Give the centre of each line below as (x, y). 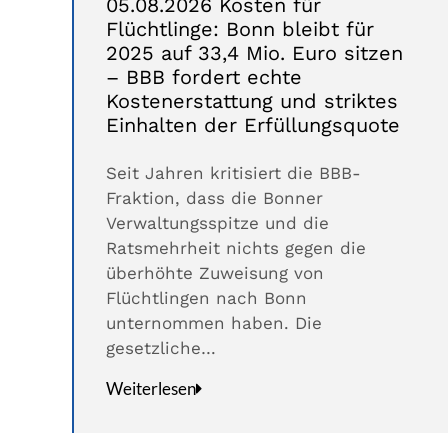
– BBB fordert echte (204, 77)
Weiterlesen (151, 389)
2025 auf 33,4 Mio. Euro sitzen (254, 53)
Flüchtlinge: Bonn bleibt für (240, 29)
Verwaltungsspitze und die (217, 223)
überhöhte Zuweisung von (215, 273)
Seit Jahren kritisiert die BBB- (233, 173)
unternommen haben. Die (214, 323)
